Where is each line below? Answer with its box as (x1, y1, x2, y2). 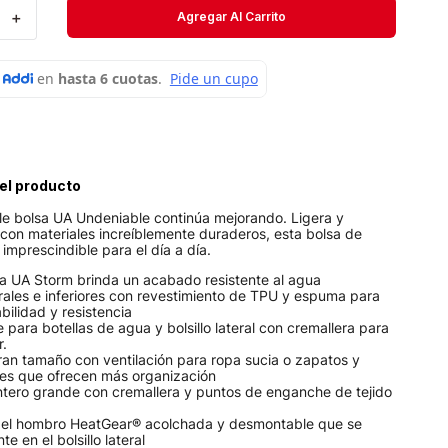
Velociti (47, 85, 98, 102)
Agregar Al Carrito (176, 8, 286, 24)
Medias (47, 42, 97, 59)
